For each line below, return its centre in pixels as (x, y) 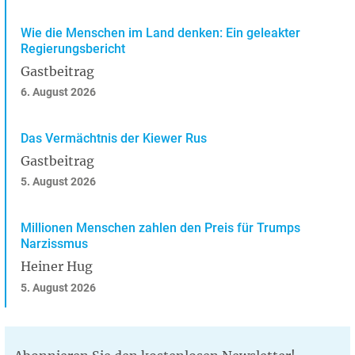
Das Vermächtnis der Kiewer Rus (114, 139)
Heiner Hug (57, 267)
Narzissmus (54, 244)
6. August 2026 (58, 93)
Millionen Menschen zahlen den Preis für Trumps (160, 228)
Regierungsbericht (73, 48)
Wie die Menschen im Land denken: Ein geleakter (160, 32)
